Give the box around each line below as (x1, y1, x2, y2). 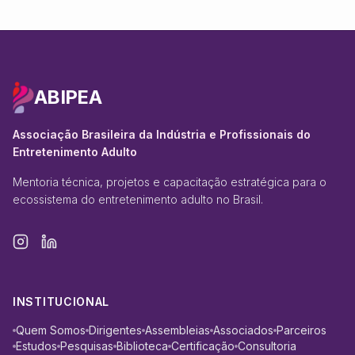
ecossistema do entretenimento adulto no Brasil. (13, 193, 263, 206)
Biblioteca (116, 339, 168, 353)
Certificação (171, 339, 235, 353)
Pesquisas (60, 339, 113, 353)
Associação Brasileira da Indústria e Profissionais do (13, 128, 311, 141)
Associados (213, 323, 273, 337)
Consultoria (238, 339, 296, 353)
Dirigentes (89, 323, 142, 337)
